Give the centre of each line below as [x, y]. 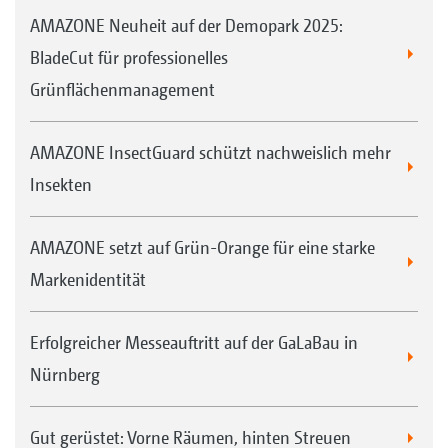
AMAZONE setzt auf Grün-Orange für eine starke [202, 247]
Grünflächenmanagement [122, 89]
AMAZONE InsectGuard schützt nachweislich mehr [210, 152]
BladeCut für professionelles [129, 57]
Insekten [61, 184]
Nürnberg [65, 374]
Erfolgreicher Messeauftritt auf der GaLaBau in [194, 342]
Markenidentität [88, 279]
